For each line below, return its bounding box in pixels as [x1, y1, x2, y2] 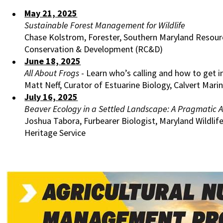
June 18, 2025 [24, 55, 81, 67]
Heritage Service [24, 126, 86, 138]
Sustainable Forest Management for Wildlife [24, 19, 186, 31]
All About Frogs [24, 67, 80, 79]
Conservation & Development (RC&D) [24, 43, 163, 55]
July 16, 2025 [24, 91, 78, 103]
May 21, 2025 [24, 7, 78, 19]
